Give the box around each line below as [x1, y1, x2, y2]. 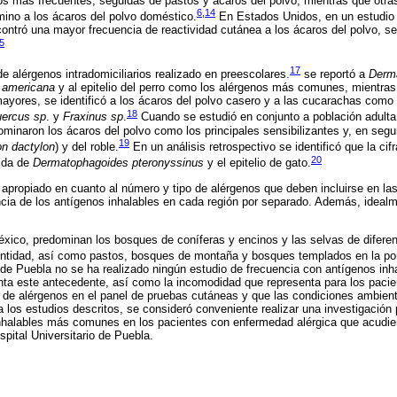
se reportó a [300, 67, 369, 82]
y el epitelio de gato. [204, 156, 311, 170]
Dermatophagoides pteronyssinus [33, 156, 204, 170]
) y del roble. [55, 140, 119, 154]
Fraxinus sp [63, 110, 123, 124]
